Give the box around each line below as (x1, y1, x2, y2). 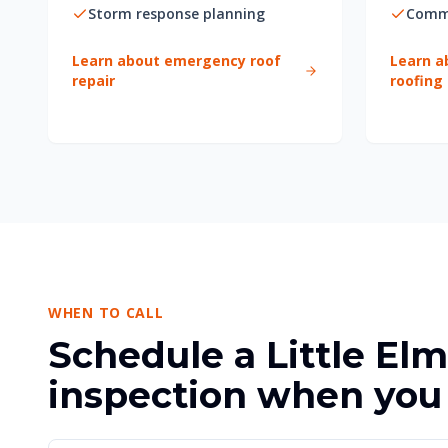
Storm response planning (88, 4, 265, 23)
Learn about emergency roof (72, 51, 281, 70)
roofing (390, 71, 443, 90)
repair (72, 71, 115, 90)
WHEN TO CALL (48, 303, 164, 322)
